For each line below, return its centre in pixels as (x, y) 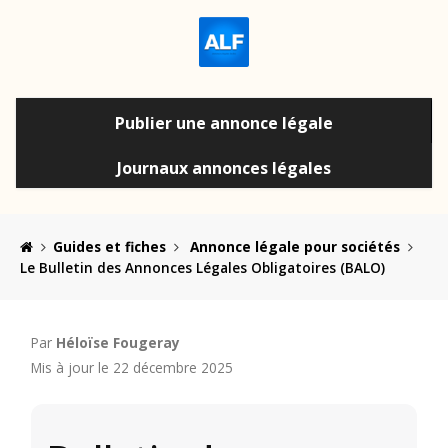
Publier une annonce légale (223, 122)
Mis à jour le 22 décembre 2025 (132, 367)
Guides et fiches (109, 246)
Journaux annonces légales (224, 167)
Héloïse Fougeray (118, 342)
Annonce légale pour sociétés (294, 246)
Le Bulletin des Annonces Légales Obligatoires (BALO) (202, 267)
